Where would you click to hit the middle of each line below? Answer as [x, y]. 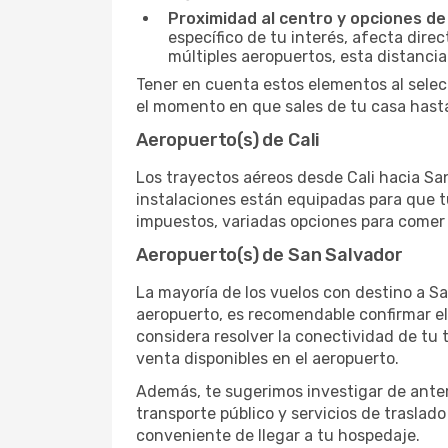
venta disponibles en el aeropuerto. [267, 358]
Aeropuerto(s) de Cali [228, 140]
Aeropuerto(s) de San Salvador [269, 255]
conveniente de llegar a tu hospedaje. [278, 435]
